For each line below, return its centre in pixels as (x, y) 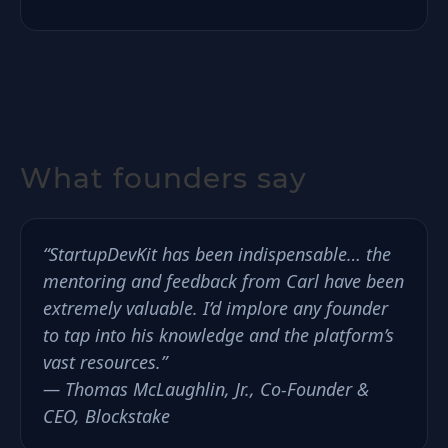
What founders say (163, 178)
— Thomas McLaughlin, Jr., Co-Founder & (206, 389)
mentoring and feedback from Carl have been (223, 281)
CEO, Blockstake (106, 416)
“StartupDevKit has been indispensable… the (217, 254)
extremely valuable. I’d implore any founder (215, 308)
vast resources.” (105, 362)
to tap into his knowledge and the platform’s (218, 335)
